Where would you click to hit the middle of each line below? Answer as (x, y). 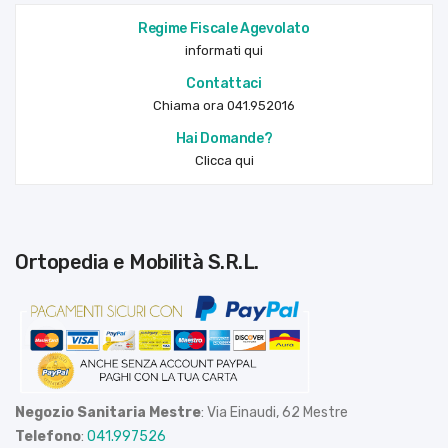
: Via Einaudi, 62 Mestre (274, 412)
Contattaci (228, 83)
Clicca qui (224, 160)
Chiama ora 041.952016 (224, 105)
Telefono (48, 436)
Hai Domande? (229, 138)
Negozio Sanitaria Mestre (108, 412)
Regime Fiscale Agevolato (228, 28)
